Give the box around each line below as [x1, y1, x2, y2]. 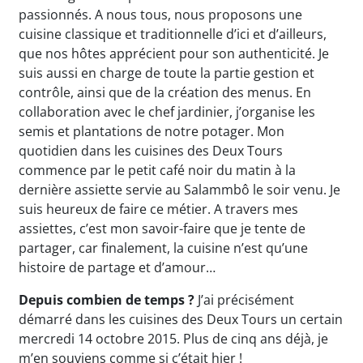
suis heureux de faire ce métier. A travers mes [19, 200, 298, 219]
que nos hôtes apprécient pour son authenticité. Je [19, 45, 329, 63]
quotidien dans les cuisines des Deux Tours [19, 142, 283, 160]
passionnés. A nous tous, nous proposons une [19, 6, 302, 24]
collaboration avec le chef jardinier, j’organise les [19, 103, 315, 122]
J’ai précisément [194, 291, 294, 310]
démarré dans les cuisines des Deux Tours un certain [19, 310, 343, 329]
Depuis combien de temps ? [19, 291, 194, 310]
